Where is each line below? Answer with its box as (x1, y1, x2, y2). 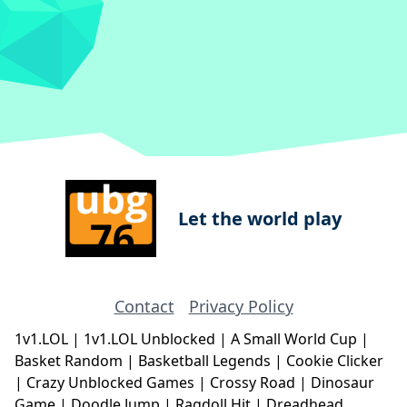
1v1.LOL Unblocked (84, 329, 219, 350)
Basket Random (15, 351, 126, 372)
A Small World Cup (231, 329, 361, 350)
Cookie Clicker (286, 351, 383, 372)
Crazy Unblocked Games (26, 372, 198, 393)
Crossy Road (210, 372, 299, 393)
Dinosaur (311, 372, 374, 393)
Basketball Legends (138, 351, 274, 372)
